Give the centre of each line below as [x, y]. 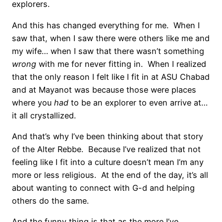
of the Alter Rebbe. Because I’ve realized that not [106, 149]
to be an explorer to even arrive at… [138, 102]
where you [33, 102]
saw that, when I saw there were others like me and [111, 38]
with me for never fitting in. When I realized [121, 64]
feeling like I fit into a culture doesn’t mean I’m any [108, 162]
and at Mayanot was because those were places [104, 89]
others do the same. [50, 201]
